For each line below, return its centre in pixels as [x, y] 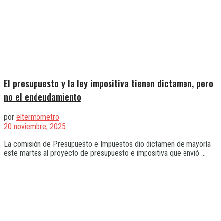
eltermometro [38, 117]
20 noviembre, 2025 [35, 126]
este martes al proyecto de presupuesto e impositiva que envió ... [105, 153]
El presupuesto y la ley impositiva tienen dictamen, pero [109, 83]
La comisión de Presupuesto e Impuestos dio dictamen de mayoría [107, 144]
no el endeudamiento [43, 96]
